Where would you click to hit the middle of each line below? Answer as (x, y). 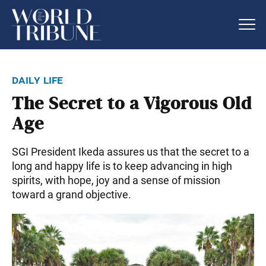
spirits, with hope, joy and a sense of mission (116, 180)
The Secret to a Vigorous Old (132, 104)
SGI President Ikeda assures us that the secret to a (131, 151)
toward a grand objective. (72, 194)
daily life (38, 79)
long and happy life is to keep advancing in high (122, 166)
